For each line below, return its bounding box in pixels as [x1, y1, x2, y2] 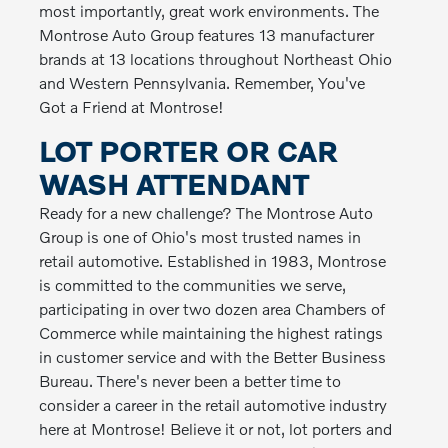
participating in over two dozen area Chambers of [39, 299, 386, 318]
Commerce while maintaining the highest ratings [39, 323, 384, 342]
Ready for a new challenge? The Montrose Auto [39, 203, 374, 222]
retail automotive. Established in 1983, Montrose [39, 251, 387, 270]
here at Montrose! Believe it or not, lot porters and [39, 419, 393, 438]
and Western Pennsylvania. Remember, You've [39, 73, 366, 92]
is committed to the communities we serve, [39, 275, 347, 294]
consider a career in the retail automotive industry [39, 395, 388, 414]
